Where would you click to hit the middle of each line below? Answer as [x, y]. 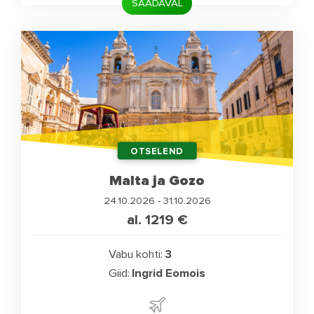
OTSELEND [157, 151]
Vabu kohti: [135, 255]
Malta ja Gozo [157, 180]
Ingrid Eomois [169, 274]
